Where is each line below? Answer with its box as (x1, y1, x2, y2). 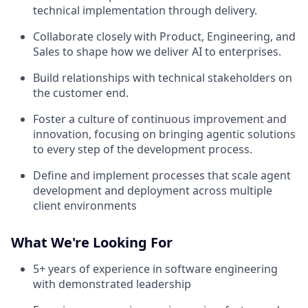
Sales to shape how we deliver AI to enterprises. (33, 44, 281, 59)
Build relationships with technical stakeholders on (33, 70, 292, 85)
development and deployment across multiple (33, 183, 272, 198)
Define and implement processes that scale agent (33, 168, 291, 183)
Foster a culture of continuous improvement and (33, 111, 287, 126)
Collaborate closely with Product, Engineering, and (33, 29, 296, 44)
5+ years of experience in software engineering (33, 261, 278, 276)
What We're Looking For (11, 233, 173, 252)
